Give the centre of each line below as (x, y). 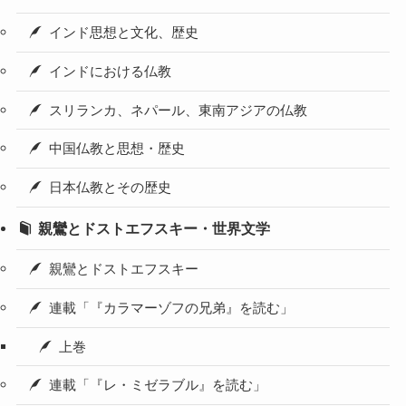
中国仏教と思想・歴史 (117, 149)
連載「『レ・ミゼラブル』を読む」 (158, 386)
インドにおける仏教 (111, 71)
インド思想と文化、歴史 (124, 33)
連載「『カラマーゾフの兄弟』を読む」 (172, 308)
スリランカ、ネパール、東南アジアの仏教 (179, 110)
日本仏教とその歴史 (111, 188)
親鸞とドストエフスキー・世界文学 (155, 229)
